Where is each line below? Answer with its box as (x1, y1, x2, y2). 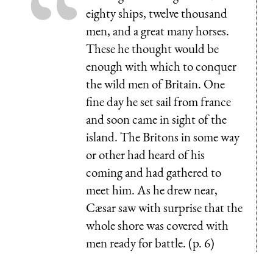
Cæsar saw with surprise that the (86, 199, 243, 216)
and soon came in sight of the (86, 110, 227, 127)
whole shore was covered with (86, 216, 229, 233)
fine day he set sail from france (86, 93, 231, 110)
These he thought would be (86, 40, 219, 57)
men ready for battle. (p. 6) (86, 234, 214, 251)
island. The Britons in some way (86, 128, 239, 145)
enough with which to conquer (86, 57, 236, 74)
